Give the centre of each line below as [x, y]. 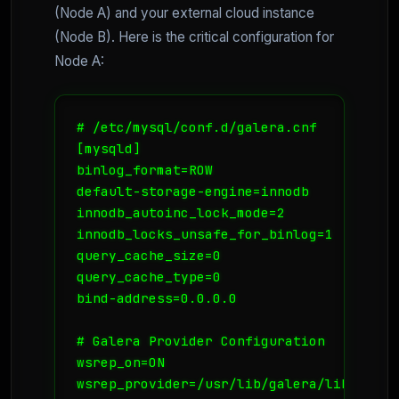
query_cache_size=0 [149, 255]
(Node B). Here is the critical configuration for [194, 37]
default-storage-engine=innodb [193, 191]
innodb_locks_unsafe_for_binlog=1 [205, 233]
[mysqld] [109, 148]
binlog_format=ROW [145, 169]
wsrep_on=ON [121, 362]
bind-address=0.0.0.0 [157, 297]
